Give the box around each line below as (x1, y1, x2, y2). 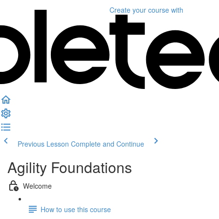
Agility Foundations (7, 156, 132, 177)
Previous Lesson (18, 139, 69, 149)
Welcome (23, 180, 52, 191)
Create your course (109, 5, 169, 15)
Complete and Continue (71, 139, 144, 149)
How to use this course (41, 204, 111, 214)
